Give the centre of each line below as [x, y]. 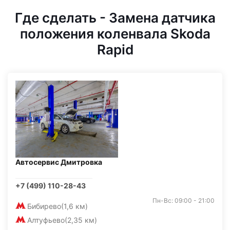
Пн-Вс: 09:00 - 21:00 [184, 200]
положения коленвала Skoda [115, 34]
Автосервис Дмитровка [59, 162]
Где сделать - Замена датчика [115, 18]
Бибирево [44, 206]
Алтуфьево [46, 220]
